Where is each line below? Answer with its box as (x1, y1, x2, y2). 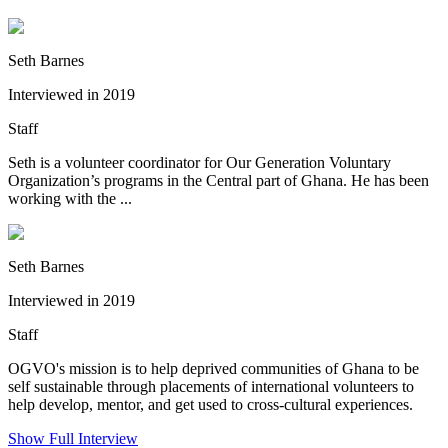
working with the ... (8, 190, 132, 208)
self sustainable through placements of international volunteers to (8, 378, 414, 396)
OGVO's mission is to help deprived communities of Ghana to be (8, 360, 419, 378)
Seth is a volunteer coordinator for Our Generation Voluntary (8, 154, 391, 172)
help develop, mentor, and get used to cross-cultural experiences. (8, 396, 413, 414)
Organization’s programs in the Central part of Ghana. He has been (8, 172, 429, 190)
